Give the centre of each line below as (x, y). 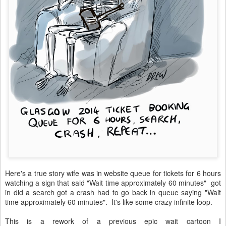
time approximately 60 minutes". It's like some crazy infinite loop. (109, 202)
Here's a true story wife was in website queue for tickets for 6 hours (113, 173)
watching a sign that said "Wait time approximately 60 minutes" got (113, 183)
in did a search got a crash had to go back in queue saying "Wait (113, 192)
